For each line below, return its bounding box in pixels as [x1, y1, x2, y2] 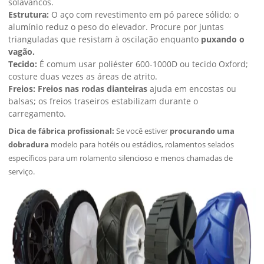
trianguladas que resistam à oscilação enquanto [8, 34, 202, 45]
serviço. [8, 166, 35, 177]
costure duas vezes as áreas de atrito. [8, 71, 158, 82]
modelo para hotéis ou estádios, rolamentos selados [49, 139, 235, 150]
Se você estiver [114, 126, 169, 136]
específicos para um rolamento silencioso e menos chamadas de [8, 153, 233, 163]
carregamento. [8, 108, 67, 119]
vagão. [8, 46, 35, 57]
